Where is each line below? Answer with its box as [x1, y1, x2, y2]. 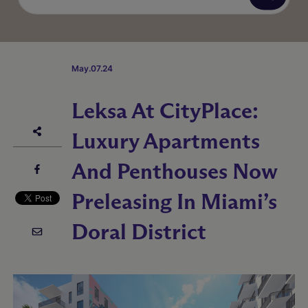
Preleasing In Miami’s [71, 187, 277, 215]
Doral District [71, 217, 206, 245]
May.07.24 [71, 63, 113, 74]
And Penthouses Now [71, 157, 278, 185]
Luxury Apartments [71, 126, 260, 155]
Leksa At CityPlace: [71, 96, 258, 124]
